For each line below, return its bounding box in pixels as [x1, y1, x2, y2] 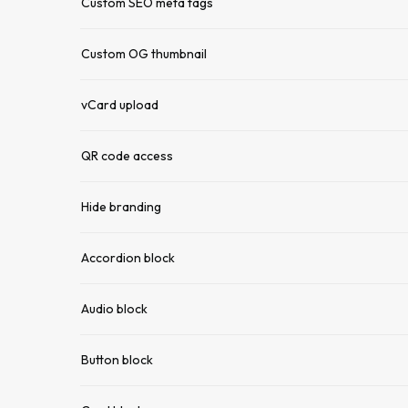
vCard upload [81, 97, 158, 113]
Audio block [81, 301, 148, 317]
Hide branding [81, 199, 161, 215]
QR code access [81, 148, 173, 164]
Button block [81, 352, 153, 368]
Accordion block [81, 250, 175, 266]
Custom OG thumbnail [81, 46, 207, 62]
